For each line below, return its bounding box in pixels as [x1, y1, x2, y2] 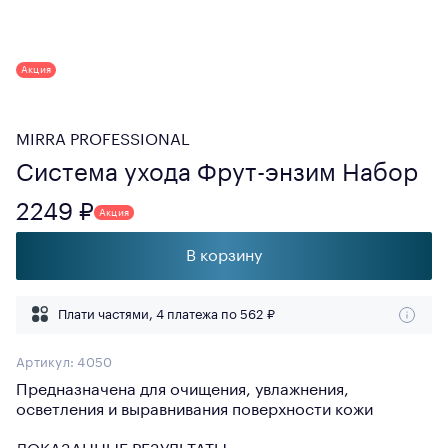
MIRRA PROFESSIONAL [16, 132, 190, 148]
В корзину [186, 248, 262, 264]
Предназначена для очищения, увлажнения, [16, 382, 349, 398]
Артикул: [16, 356, 78, 369]
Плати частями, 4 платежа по [58, 308, 240, 321]
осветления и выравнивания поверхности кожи [16, 402, 373, 418]
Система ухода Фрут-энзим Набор [16, 161, 418, 185]
